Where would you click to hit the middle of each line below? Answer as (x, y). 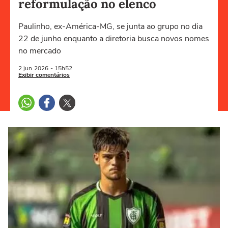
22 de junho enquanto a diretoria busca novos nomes (114, 39)
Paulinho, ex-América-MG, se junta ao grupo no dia (110, 26)
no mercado (40, 51)
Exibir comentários (44, 75)
